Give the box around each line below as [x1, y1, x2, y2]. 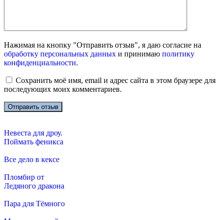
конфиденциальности [4, 58, 76, 67]
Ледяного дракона [4, 181, 64, 190]
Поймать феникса [4, 137, 63, 146]
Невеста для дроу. [4, 128, 62, 137]
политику [162, 49, 194, 58]
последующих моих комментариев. [4, 84, 122, 93]
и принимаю [116, 49, 162, 58]
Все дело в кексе [4, 155, 59, 164]
